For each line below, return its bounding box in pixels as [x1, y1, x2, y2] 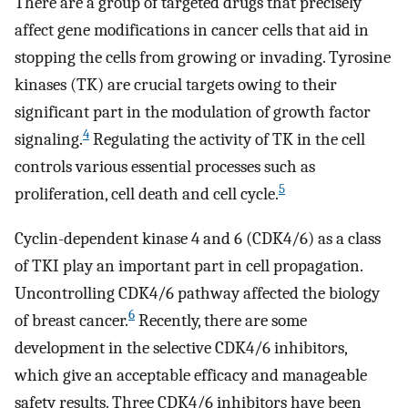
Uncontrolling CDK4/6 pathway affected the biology [15, 282, 380, 303]
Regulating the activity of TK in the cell [89, 129, 365, 150]
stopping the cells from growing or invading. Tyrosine [15, 47, 391, 68]
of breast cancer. [15, 310, 128, 331]
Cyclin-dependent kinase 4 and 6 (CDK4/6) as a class [15, 228, 381, 249]
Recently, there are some [135, 310, 307, 331]
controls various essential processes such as [15, 157, 315, 178]
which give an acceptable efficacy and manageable [15, 364, 367, 385]
